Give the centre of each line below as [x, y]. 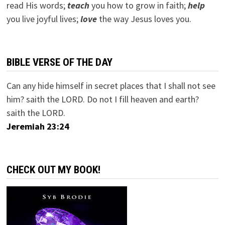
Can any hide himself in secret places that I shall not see [111, 85]
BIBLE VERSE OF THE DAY [59, 62]
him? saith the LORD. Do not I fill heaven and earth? [102, 99]
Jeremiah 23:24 [38, 126]
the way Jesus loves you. [144, 19]
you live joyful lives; [43, 19]
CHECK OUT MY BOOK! [53, 170]
